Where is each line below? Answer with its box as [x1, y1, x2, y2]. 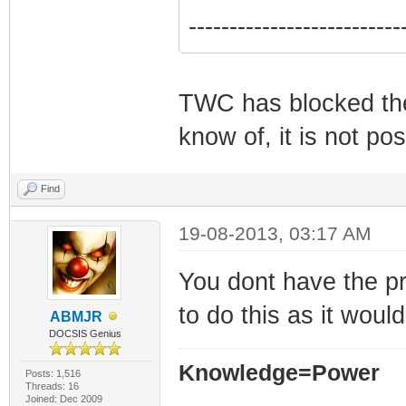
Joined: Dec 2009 [24, 392, 102, 404]
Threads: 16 [24, 380, 79, 391]
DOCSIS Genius [49, 327, 122, 339]
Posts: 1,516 [24, 367, 81, 379]
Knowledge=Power [178, 360, 380, 385]
